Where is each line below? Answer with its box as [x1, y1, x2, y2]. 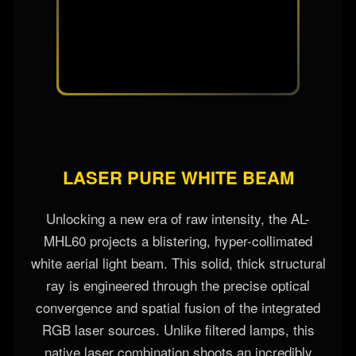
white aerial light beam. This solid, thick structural [30, 297, 326, 318]
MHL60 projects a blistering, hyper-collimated [44, 275, 312, 296]
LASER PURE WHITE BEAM [62, 209, 294, 235]
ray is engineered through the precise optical [46, 319, 310, 340]
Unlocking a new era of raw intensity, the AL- [46, 253, 310, 273]
